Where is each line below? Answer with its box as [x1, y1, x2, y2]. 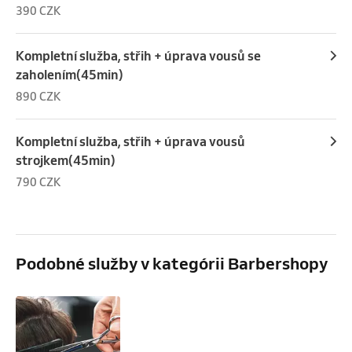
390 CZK [16, 4, 61, 19]
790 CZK [16, 175, 61, 190]
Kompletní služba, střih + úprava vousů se [16, 48, 261, 64]
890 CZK [16, 90, 61, 104]
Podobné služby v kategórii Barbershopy [16, 253, 328, 274]
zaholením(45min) [16, 67, 123, 83]
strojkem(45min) [16, 152, 115, 169]
